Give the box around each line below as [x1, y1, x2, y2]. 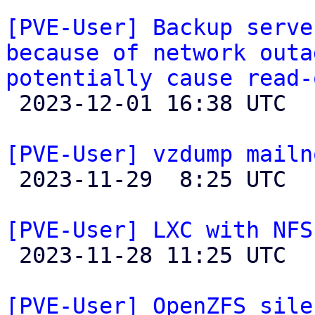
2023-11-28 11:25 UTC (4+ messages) [6, 243, 19, 268]
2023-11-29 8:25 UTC [6, 167, 19, 192]
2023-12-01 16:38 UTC [6, 91, 19, 116]
